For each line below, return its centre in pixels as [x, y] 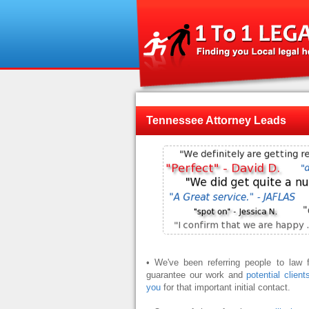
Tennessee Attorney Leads [216, 120]
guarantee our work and [197, 275]
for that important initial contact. [226, 287]
